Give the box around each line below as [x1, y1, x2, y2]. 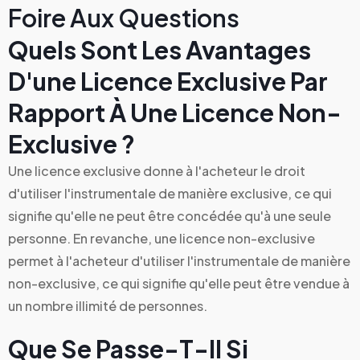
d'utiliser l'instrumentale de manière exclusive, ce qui [8, 184, 332, 202]
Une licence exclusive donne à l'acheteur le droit [8, 162, 305, 179]
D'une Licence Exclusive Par [8, 65, 328, 96]
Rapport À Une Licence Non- [8, 96, 342, 128]
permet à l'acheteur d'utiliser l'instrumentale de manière [8, 252, 350, 269]
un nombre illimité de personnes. [8, 297, 207, 314]
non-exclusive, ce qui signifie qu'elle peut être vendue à [8, 274, 350, 292]
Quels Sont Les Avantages [8, 34, 311, 65]
